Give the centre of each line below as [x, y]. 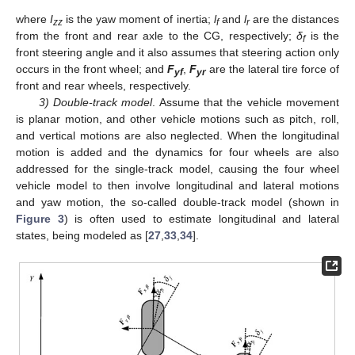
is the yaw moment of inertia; [138, 19]
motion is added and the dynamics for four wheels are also [177, 153]
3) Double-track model [95, 103]
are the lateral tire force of [273, 69]
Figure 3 [40, 219]
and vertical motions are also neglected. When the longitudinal [177, 136]
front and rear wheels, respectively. [103, 86]
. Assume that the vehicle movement [246, 103]
